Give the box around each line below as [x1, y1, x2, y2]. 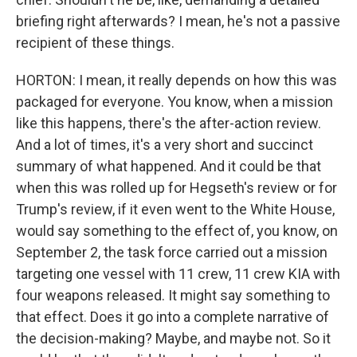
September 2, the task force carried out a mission [16, 244, 328, 261]
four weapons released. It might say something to [16, 287, 330, 304]
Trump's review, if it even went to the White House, [16, 201, 335, 218]
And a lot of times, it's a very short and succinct [16, 136, 313, 153]
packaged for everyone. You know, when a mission [16, 93, 333, 110]
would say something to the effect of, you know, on [16, 222, 338, 239]
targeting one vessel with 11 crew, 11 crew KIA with [16, 265, 340, 282]
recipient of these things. [16, 34, 175, 51]
